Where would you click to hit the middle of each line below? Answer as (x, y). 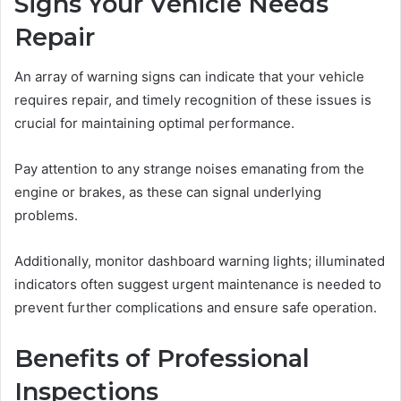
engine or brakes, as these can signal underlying (168, 192)
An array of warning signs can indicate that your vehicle (189, 77)
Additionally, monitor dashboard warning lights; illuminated (200, 261)
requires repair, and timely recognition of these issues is (193, 100)
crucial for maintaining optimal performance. (154, 124)
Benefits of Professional (162, 359)
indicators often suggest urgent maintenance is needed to (198, 285)
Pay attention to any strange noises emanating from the (189, 169)
